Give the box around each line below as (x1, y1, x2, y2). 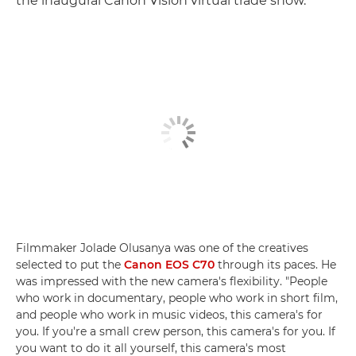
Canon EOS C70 (124, 257, 215, 272)
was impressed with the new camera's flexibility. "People (16, 274, 327, 288)
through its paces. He (215, 257, 336, 272)
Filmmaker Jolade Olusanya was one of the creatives (16, 241, 308, 255)
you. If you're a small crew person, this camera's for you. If (16, 324, 335, 339)
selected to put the (16, 257, 124, 272)
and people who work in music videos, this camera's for (16, 308, 323, 322)
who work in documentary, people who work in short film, (16, 291, 338, 305)
